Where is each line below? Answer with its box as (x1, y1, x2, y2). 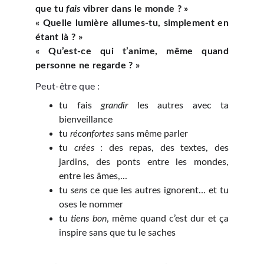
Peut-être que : (35, 82, 100, 91)
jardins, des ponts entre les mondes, (59, 157, 229, 167)
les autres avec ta (128, 101, 229, 110)
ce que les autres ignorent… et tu (87, 186, 229, 195)
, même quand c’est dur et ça (106, 214, 229, 223)
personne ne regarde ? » (35, 61, 140, 70)
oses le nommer (59, 200, 123, 209)
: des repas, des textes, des (100, 143, 229, 153)
